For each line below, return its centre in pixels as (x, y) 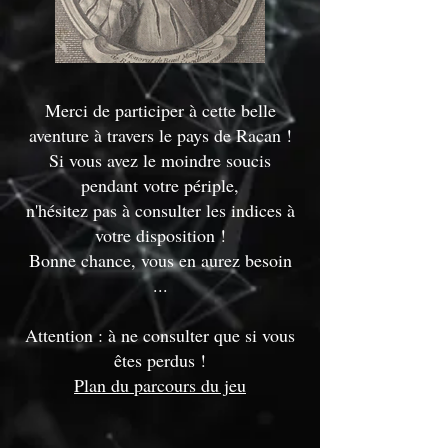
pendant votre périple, (160, 185)
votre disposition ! (160, 235)
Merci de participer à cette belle (160, 110)
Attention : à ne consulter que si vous (160, 335)
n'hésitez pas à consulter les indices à (160, 210)
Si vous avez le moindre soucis (160, 160)
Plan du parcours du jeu (160, 385)
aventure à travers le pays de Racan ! (160, 135)
